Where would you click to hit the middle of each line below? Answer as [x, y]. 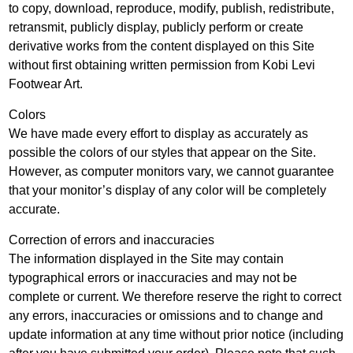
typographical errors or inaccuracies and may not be [153, 278]
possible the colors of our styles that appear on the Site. [163, 152]
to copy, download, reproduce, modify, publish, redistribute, [172, 8]
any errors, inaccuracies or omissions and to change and [166, 316]
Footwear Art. [46, 84]
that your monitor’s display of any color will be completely [168, 190]
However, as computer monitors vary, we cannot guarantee [172, 171]
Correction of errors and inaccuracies [112, 240]
